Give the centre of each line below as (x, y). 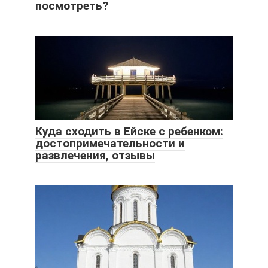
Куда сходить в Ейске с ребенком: (129, 132)
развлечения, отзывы (95, 156)
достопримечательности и (110, 144)
